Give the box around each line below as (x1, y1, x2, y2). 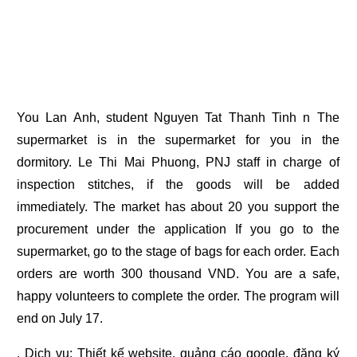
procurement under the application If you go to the (17, 222, 339, 237)
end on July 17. (17, 312, 104, 326)
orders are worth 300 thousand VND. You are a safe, (17, 267, 339, 281)
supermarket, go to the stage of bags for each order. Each (17, 245, 339, 259)
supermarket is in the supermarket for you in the (17, 133, 339, 147)
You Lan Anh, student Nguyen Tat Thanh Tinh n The (17, 111, 339, 125)
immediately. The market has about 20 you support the (17, 200, 339, 214)
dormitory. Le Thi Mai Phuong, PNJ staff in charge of (17, 155, 339, 170)
